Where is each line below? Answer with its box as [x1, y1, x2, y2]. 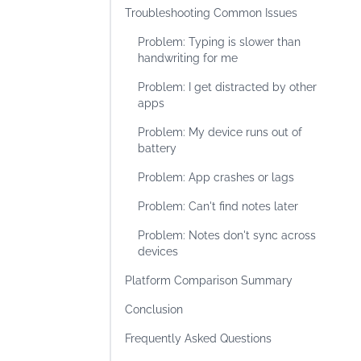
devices [138, 245, 178, 258]
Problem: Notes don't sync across [138, 229, 316, 242]
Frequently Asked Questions [125, 332, 272, 345]
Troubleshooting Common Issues [125, 6, 297, 19]
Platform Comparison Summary [125, 274, 293, 287]
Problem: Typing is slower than [138, 35, 301, 48]
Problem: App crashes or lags [138, 171, 294, 184]
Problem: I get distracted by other [138, 81, 317, 93]
